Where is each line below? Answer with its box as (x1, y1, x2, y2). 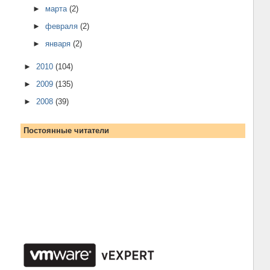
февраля (45, 22, 81, 31)
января (45, 39, 74, 48)
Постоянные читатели (23, 126, 109, 136)
